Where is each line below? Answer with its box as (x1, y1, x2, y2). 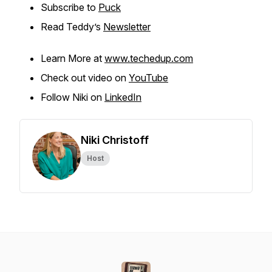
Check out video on (41, 72, 129, 84)
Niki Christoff (81, 134, 149, 146)
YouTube (129, 72, 168, 84)
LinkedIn (104, 91, 141, 103)
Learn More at (41, 52, 104, 64)
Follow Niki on (41, 91, 104, 103)
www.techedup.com (104, 52, 193, 64)
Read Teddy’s (41, 21, 103, 33)
